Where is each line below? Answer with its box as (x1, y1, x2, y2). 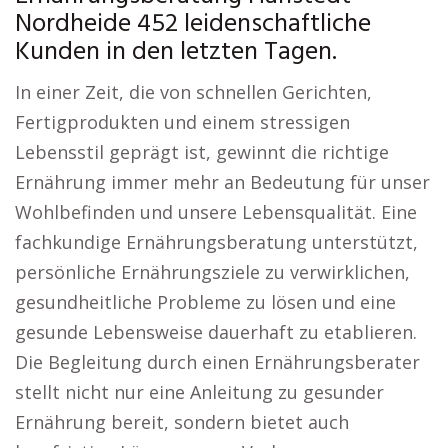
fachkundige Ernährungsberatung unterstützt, (15, 230, 418, 254)
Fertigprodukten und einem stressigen (15, 110, 350, 134)
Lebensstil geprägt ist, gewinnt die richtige (15, 140, 389, 164)
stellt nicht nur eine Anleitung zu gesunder (15, 380, 384, 404)
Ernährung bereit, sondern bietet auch (15, 410, 349, 434)
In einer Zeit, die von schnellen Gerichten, (15, 80, 372, 104)
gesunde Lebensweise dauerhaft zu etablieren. (15, 320, 417, 344)
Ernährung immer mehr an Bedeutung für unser (15, 170, 430, 194)
